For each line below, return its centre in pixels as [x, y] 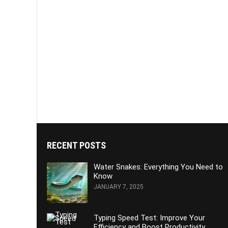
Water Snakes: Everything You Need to [158, 167]
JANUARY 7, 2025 [119, 187]
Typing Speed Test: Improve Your [149, 218]
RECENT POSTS [76, 146]
